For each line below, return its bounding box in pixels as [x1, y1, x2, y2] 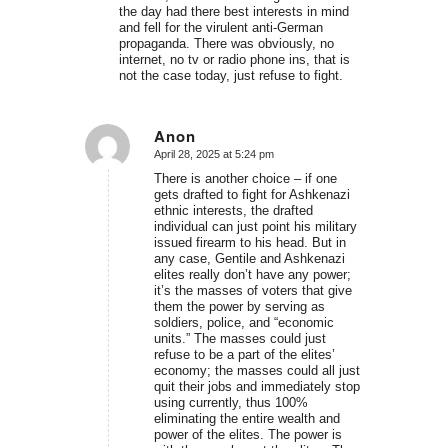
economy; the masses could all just [153, 363, 360, 379]
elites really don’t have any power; [153, 267, 351, 283]
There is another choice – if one [153, 171, 337, 187]
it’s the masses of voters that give [153, 283, 352, 299]
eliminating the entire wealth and [153, 411, 340, 427]
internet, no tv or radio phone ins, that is [118, 51, 350, 67]
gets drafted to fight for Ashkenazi [153, 187, 350, 203]
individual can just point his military [153, 219, 357, 235]
